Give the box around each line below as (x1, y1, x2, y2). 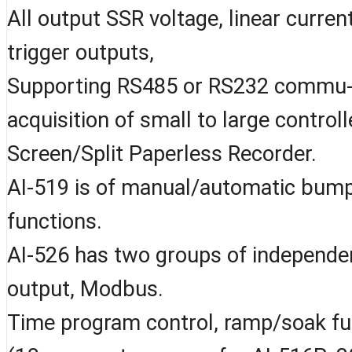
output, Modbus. (7, 276, 163, 302)
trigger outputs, (7, 39, 154, 65)
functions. (7, 208, 102, 234)
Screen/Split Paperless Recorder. (7, 141, 317, 167)
